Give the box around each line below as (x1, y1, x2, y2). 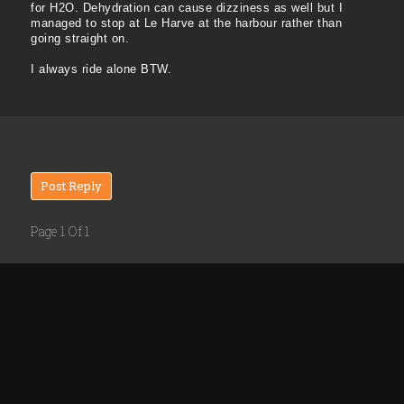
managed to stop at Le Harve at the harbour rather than (31, 16, 342, 31)
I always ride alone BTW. (31, 62, 171, 77)
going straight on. (31, 32, 129, 46)
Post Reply (41, 178, 102, 195)
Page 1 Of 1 (31, 223, 89, 241)
